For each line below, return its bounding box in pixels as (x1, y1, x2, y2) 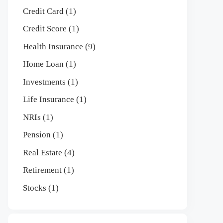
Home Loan (23, 59, 64, 69)
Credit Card (23, 6, 64, 16)
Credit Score (23, 24, 67, 33)
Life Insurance (23, 95, 74, 104)
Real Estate (23, 147, 62, 157)
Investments (23, 77, 66, 87)
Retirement (23, 165, 62, 175)
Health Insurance (23, 41, 83, 51)
